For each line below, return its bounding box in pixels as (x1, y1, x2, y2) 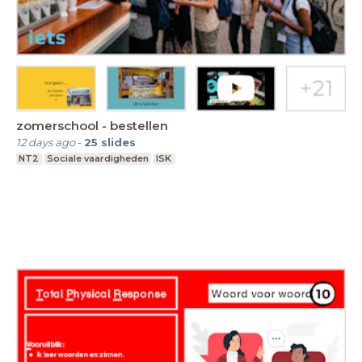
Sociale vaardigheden (46, 152, 149, 164)
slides (101, 135, 136, 149)
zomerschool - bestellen (16, 117, 168, 133)
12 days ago (16, 135, 75, 149)
